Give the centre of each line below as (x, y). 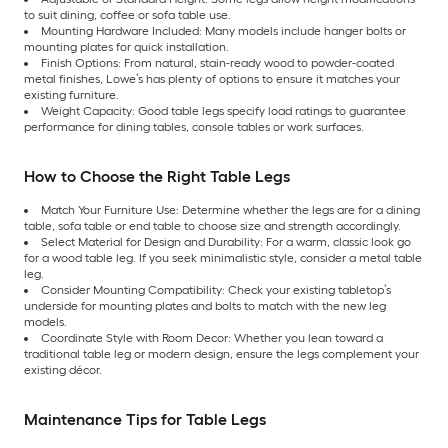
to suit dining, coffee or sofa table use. (127, 15)
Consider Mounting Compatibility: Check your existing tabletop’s (216, 290)
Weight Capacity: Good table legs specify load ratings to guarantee (223, 111)
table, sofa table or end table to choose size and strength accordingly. (212, 226)
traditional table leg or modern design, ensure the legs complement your (221, 354)
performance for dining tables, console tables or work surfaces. (194, 127)
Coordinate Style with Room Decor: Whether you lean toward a (212, 338)
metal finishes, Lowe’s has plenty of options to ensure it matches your (212, 79)
